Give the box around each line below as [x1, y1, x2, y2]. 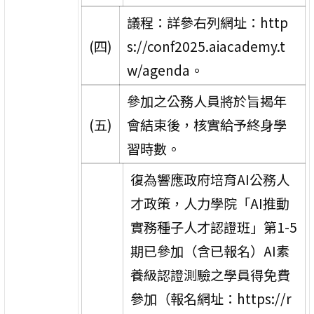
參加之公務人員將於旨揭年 [126, 90, 287, 111]
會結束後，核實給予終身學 [126, 114, 287, 135]
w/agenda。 [126, 60, 203, 80]
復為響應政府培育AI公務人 [130, 169, 289, 189]
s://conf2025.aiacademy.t [126, 36, 285, 56]
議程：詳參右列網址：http [126, 12, 288, 32]
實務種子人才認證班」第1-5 [130, 217, 297, 237]
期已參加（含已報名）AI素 [130, 240, 289, 261]
